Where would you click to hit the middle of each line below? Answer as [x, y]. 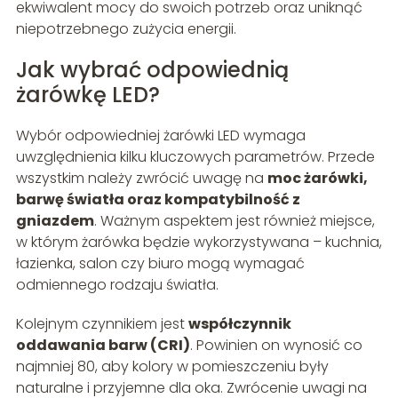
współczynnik [239, 324]
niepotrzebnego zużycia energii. [126, 29]
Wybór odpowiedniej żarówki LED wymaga [160, 136]
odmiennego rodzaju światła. [117, 285]
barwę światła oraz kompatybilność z [158, 200]
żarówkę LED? [88, 95]
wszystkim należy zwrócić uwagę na [141, 179]
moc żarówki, [317, 179]
